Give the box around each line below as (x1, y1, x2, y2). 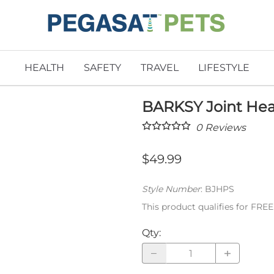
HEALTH (24, 62, 64, 74)
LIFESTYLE (198, 62, 250, 74)
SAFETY (84, 62, 121, 74)
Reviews (202, 122, 246, 134)
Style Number (142, 183, 201, 195)
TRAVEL (141, 62, 179, 74)
